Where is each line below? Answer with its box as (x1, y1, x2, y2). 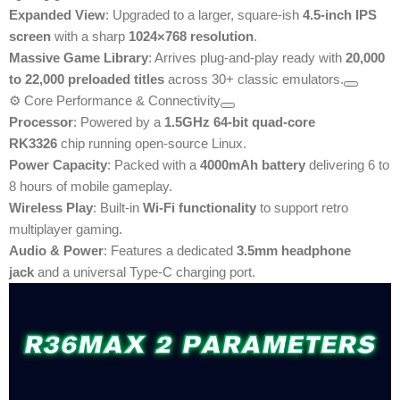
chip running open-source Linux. (57, 135, 246, 151)
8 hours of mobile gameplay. (9, 178, 172, 194)
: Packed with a (107, 156, 200, 172)
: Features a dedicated (104, 242, 237, 258)
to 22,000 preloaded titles (9, 71, 164, 87)
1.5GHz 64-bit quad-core (164, 113, 315, 129)
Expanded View (9, 6, 105, 22)
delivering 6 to (305, 156, 389, 172)
